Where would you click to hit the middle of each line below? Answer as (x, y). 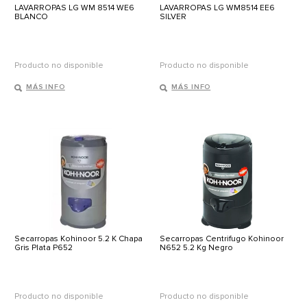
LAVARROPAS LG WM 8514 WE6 (74, 8)
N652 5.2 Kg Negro (197, 248)
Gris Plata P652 (44, 248)
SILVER (173, 17)
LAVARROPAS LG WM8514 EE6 (218, 8)
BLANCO (31, 17)
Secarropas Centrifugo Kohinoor (222, 239)
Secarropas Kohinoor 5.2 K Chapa (78, 239)
